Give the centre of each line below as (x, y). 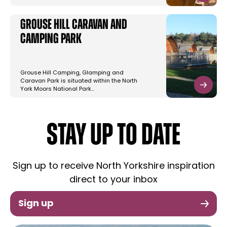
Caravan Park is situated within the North (79, 82)
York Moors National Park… (57, 90)
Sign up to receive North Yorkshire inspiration (113, 167)
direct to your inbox (113, 180)
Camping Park (51, 40)
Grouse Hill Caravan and (74, 26)
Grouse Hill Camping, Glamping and (72, 73)
